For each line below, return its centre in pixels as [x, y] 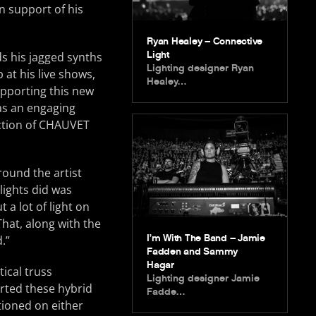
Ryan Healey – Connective [205, 41]
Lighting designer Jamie [203, 278]
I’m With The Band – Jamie [206, 238]
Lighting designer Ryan [201, 68]
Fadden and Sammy [193, 251]
